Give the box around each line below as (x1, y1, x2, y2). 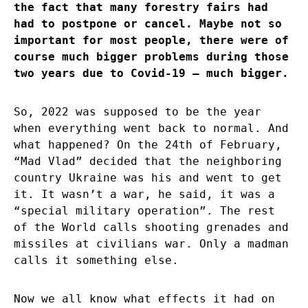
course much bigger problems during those (14, 50, 289, 64)
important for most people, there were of (14, 34, 289, 47)
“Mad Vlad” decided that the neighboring (14, 155, 282, 168)
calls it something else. (14, 254, 179, 267)
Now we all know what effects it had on (14, 292, 275, 306)
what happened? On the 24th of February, (14, 138, 282, 152)
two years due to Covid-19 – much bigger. (14, 67, 289, 80)
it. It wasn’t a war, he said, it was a (14, 188, 275, 201)
